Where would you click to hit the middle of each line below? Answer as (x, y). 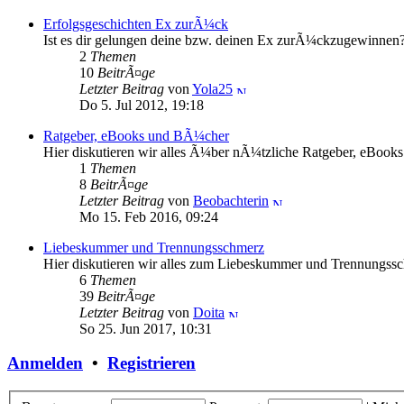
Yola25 (212, 88)
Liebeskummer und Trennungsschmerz (154, 247)
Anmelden (45, 363)
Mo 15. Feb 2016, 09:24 (149, 216)
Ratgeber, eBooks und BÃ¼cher (136, 135)
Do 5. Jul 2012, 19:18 (142, 105)
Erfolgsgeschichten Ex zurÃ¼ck (136, 23)
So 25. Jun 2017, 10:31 (146, 328)
